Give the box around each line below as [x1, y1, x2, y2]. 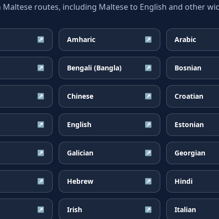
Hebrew [67, 176, 93, 186]
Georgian [175, 148, 205, 157]
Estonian [175, 120, 204, 129]
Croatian [175, 91, 203, 101]
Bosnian [175, 63, 201, 72]
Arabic [175, 35, 196, 44]
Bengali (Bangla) [67, 63, 122, 72]
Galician [67, 148, 93, 157]
